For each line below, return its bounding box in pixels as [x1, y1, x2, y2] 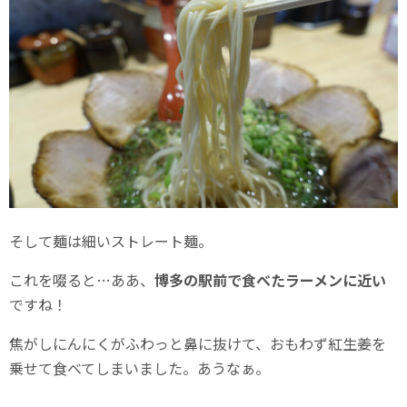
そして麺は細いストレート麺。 [9, 230, 213, 253]
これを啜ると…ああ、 [9, 269, 154, 292]
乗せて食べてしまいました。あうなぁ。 [9, 357, 270, 380]
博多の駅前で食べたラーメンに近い [154, 269, 386, 292]
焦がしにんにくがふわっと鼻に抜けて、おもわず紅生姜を [9, 333, 386, 355]
